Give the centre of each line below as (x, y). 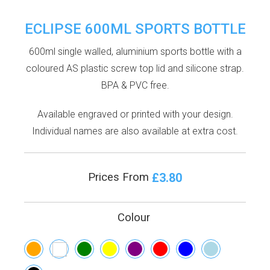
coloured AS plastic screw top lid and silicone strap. (135, 68)
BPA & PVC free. (135, 85)
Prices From (120, 177)
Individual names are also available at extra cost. (135, 131)
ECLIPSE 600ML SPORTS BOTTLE (135, 29)
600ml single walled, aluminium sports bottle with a (135, 51)
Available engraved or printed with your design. (135, 114)
